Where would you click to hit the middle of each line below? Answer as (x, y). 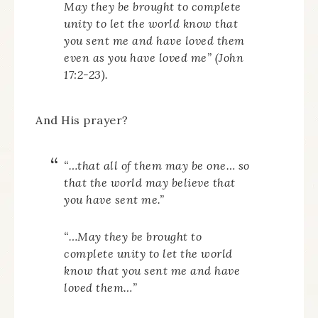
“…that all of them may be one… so (157, 165)
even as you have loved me (136, 57)
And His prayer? (82, 120)
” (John (225, 57)
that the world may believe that (150, 182)
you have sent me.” (114, 199)
